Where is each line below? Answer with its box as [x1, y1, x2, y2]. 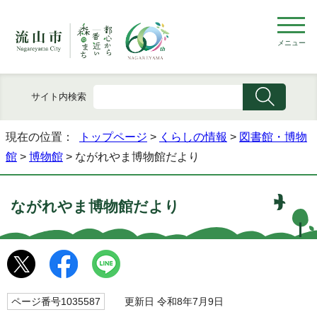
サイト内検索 [30, 91, 86, 102]
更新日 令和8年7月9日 [112, 296, 224, 308]
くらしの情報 [159, 131, 227, 144]
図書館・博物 [239, 131, 307, 144]
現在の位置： [6, 131, 79, 144]
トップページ [79, 131, 147, 144]
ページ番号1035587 [11, 296, 100, 308]
